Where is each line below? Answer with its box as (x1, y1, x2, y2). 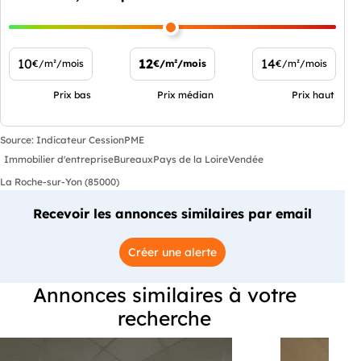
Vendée (228, 153, 263, 166)
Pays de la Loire (153, 153, 228, 166)
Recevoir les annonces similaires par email (33, 205, 312, 222)
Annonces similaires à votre (32, 281, 297, 307)
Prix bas (53, 88, 91, 101)
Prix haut (292, 88, 334, 101)
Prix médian (157, 88, 214, 101)
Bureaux (114, 153, 153, 166)
